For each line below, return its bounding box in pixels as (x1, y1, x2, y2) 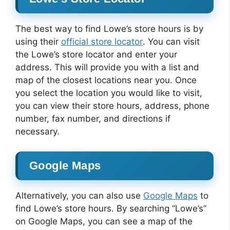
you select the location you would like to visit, (15, 88, 202, 98)
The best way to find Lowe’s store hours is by (15, 24, 203, 34)
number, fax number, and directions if (15, 113, 170, 124)
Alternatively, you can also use (15, 190, 143, 201)
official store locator (61, 36, 143, 47)
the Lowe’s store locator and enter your (15, 49, 177, 60)
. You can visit (143, 36, 200, 47)
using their (15, 36, 61, 47)
